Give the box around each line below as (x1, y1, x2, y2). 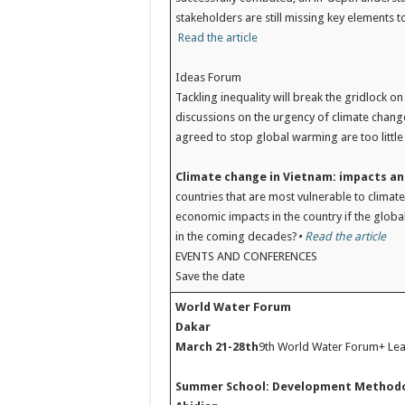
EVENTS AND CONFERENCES (175, 250, 318, 263)
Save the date (175, 269, 246, 283)
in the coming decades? (175, 230, 298, 243)
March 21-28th (175, 340, 259, 353)
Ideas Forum (175, 71, 242, 84)
